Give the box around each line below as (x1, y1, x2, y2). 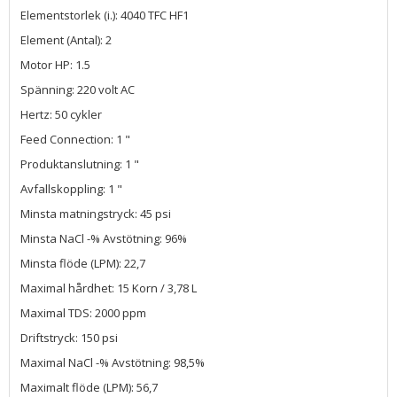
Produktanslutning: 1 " (20, 155, 139, 172)
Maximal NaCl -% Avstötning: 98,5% (20, 354, 205, 370)
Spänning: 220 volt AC (20, 81, 135, 97)
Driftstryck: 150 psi (20, 329, 118, 346)
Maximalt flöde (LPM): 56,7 (20, 378, 158, 395)
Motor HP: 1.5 (20, 56, 90, 73)
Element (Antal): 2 (20, 31, 112, 48)
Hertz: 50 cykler (20, 105, 102, 122)
